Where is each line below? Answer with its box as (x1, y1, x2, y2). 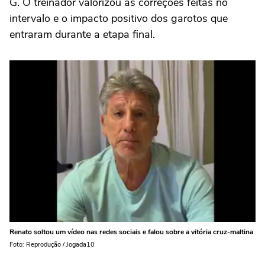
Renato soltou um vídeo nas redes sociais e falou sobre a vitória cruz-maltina (9, 227, 253, 237)
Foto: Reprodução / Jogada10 (9, 240, 95, 249)
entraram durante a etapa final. (9, 27, 155, 41)
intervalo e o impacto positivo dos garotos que (9, 11, 228, 25)
